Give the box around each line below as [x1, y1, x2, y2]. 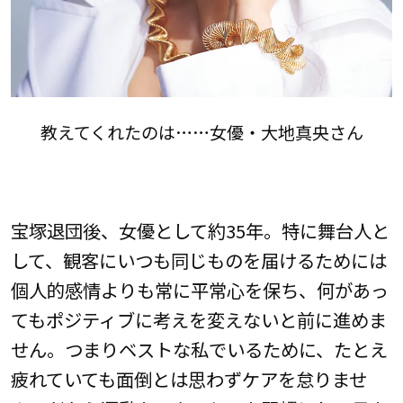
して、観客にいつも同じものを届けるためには [10, 246, 387, 273]
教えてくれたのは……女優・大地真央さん [40, 120, 363, 146]
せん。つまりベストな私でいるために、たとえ [10, 335, 388, 363]
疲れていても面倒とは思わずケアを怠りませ [10, 364, 367, 392]
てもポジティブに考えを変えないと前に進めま [10, 305, 387, 333]
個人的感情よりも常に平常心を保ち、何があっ [10, 275, 389, 303]
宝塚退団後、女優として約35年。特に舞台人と [10, 216, 390, 244]
